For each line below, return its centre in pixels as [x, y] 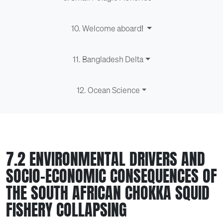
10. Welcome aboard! [108, 28]
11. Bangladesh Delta [108, 59]
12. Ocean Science [108, 90]
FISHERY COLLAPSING [66, 210]
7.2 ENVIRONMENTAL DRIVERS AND [106, 159]
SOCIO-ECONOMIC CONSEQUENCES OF [111, 176]
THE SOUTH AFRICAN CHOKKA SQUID [108, 193]
